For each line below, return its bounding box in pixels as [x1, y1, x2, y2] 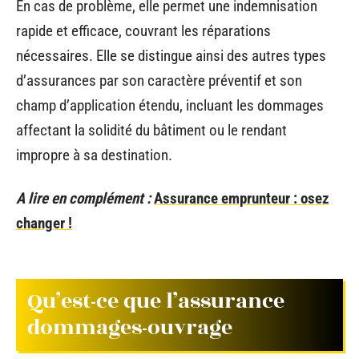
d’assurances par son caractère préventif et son [16, 71, 302, 90]
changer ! [16, 213, 72, 232]
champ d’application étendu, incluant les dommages [16, 96, 324, 115]
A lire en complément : [16, 188, 151, 208]
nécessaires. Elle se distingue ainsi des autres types [16, 46, 326, 65]
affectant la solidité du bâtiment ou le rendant [16, 121, 287, 139]
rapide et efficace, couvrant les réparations [16, 22, 271, 40]
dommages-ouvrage [27, 312, 232, 344]
